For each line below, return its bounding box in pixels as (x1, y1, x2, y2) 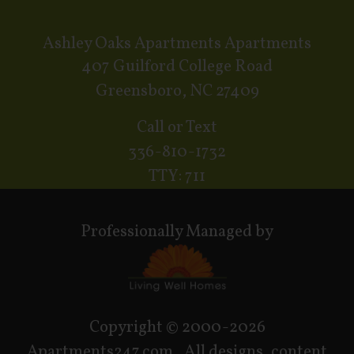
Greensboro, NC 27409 (95, 79, 259, 103)
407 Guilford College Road (81, 55, 273, 78)
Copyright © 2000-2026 (88, 316, 265, 340)
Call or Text (137, 115, 217, 139)
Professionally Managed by (81, 220, 273, 243)
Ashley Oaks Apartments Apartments (43, 32, 311, 55)
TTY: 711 (149, 164, 205, 188)
